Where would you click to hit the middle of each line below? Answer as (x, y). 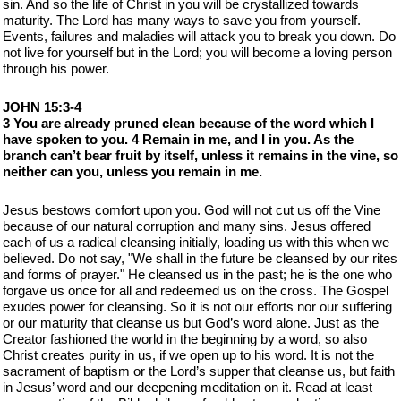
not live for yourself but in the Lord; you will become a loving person (197, 52)
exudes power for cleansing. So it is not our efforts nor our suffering (197, 307)
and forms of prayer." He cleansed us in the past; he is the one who (197, 274)
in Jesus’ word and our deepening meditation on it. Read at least (188, 387)
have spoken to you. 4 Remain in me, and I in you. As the (178, 139)
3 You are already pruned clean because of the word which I (188, 123)
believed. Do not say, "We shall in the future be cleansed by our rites (200, 258)
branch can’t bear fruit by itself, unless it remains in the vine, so (200, 155)
